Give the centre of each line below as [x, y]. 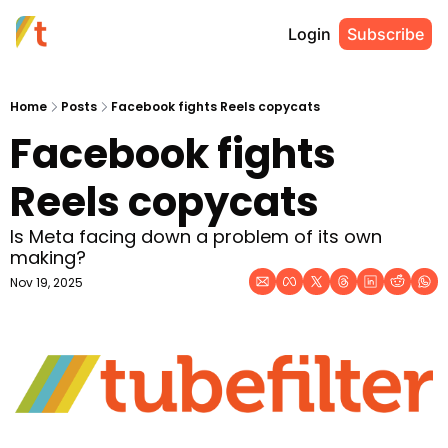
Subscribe [385, 34]
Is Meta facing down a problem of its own [196, 236]
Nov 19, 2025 [46, 282]
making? [48, 257]
